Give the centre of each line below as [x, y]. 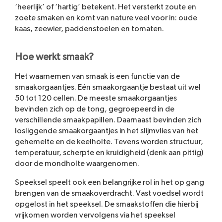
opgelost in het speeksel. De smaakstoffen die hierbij [107, 204]
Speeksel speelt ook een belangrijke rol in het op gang [110, 183]
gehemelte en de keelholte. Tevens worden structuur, [109, 142]
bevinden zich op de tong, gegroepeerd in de [95, 109]
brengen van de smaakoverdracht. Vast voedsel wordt [109, 194]
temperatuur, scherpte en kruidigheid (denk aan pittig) [109, 153]
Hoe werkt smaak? [54, 57]
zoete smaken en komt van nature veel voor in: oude [106, 18]
